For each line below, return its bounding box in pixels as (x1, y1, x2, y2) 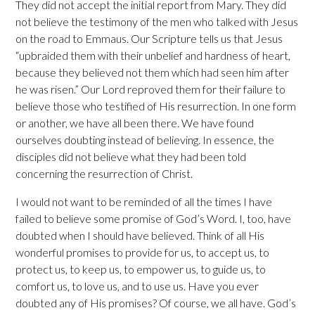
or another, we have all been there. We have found (15, 115, 255, 129)
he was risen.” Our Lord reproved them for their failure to (15, 82, 286, 96)
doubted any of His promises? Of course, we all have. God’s (15, 295, 297, 309)
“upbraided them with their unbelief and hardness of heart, (15, 48, 291, 62)
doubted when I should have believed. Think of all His (15, 228, 265, 242)
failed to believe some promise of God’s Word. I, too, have (15, 211, 292, 225)
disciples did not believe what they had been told (15, 149, 247, 163)
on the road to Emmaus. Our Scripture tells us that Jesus (15, 31, 283, 45)
